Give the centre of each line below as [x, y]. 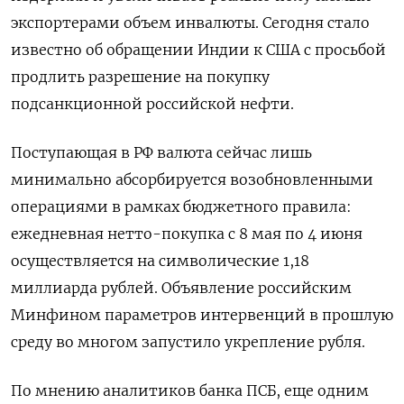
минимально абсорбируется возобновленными [192, 179]
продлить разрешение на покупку [140, 77]
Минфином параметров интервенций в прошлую [202, 315]
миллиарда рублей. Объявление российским [181, 288]
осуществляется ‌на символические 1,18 [160, 261]
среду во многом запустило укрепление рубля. [188, 342]
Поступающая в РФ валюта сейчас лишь [161, 152]
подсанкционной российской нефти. [152, 104]
